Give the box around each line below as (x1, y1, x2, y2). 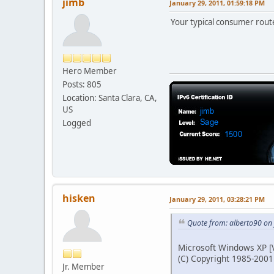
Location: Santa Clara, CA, (62, 92, 157, 103)
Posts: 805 (62, 78, 102, 90)
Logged (62, 117, 91, 128)
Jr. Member (62, 261, 105, 272)
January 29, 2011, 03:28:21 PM (169, 194, 265, 204)
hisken (62, 191, 95, 205)
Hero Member (62, 65, 117, 76)
